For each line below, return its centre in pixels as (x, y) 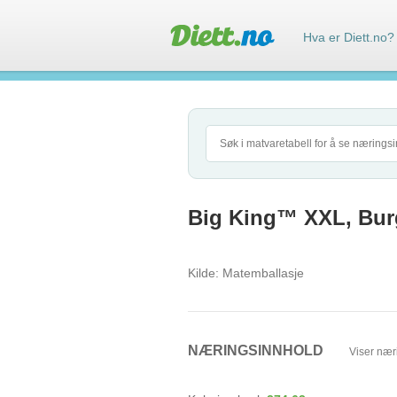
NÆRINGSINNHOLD (257, 350)
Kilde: (203, 273)
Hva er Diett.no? (349, 37)
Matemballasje (261, 273)
